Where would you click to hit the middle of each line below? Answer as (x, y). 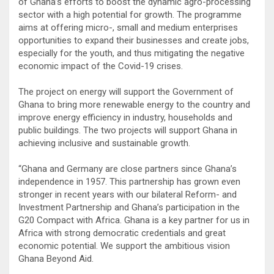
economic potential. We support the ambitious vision (124, 246)
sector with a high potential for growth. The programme (130, 14)
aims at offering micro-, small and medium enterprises (128, 27)
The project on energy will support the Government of (126, 91)
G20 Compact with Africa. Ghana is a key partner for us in (134, 220)
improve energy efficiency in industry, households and (125, 117)
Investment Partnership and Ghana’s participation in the (129, 207)
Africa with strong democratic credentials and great (122, 233)
